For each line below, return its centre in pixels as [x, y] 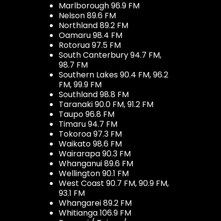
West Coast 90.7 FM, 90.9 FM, [114, 183]
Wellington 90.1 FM [94, 173]
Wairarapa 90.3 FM [95, 153]
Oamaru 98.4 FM [91, 35]
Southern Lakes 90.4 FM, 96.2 [113, 74]
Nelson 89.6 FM [87, 15]
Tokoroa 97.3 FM [90, 134]
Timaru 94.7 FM [88, 124]
